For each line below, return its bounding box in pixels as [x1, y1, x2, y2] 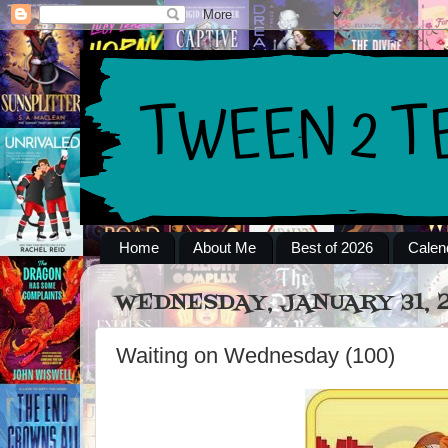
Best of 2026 [291, 239, 374, 257]
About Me [193, 239, 257, 257]
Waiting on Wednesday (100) [116, 342, 395, 368]
